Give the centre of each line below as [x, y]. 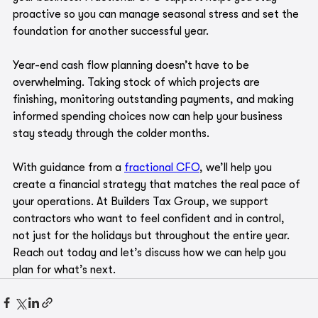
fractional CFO [162, 168]
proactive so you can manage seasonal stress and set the [157, 15]
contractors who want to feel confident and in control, [150, 219]
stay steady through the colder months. [113, 134]
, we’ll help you [237, 168]
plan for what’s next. [64, 270]
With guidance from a [68, 168]
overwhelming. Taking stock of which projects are [138, 83]
